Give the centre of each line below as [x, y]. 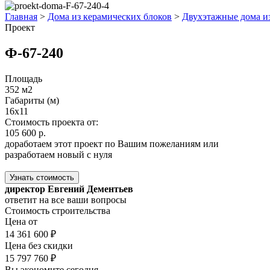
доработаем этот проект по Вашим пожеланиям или [112, 143]
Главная [21, 17]
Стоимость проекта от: [52, 122]
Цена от [21, 221]
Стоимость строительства [58, 210]
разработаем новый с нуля [58, 154]
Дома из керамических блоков [110, 17]
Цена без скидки [39, 245]
